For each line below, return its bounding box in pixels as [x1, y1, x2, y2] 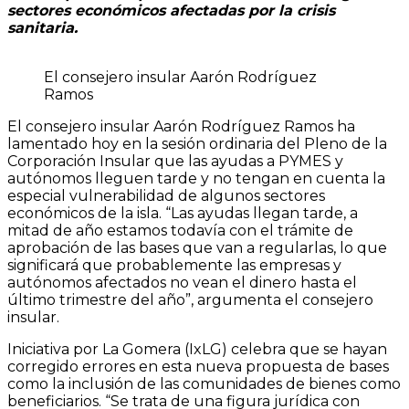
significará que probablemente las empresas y [7, 257, 341, 275]
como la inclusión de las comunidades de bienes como [7, 375, 401, 393]
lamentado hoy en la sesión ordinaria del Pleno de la [7, 135, 387, 153]
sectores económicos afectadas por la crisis [7, 2, 335, 20]
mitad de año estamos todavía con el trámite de [7, 222, 353, 240]
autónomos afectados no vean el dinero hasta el [7, 274, 357, 292]
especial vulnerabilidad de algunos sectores [7, 187, 325, 205]
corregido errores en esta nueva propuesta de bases [7, 358, 389, 376]
